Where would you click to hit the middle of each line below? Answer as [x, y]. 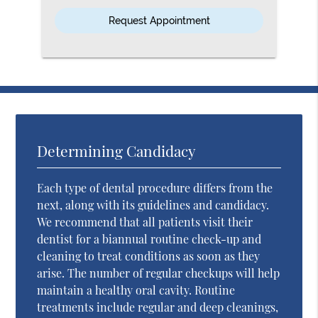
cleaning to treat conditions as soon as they [149, 256]
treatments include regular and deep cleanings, [158, 307]
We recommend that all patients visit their [145, 221]
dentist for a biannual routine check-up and [149, 238]
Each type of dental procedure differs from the [155, 187]
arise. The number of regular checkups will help [159, 273]
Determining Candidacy [117, 150]
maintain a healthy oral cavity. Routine [136, 290]
